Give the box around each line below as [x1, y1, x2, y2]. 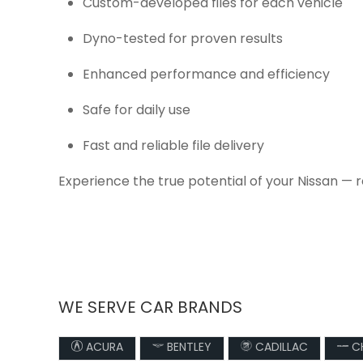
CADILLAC [252, 339, 308, 357]
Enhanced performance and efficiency [83, 65, 330, 86]
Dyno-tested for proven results [83, 29, 283, 50]
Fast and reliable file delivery [83, 136, 264, 157]
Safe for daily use [83, 100, 190, 122]
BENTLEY [164, 339, 211, 357]
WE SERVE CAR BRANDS [58, 296, 242, 322]
